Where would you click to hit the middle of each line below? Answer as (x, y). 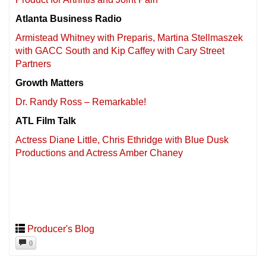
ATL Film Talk (46, 121)
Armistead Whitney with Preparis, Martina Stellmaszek (129, 38)
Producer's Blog (61, 229)
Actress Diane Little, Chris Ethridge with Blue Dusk (122, 140)
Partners (33, 64)
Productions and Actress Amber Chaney (99, 153)
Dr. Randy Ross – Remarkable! (81, 102)
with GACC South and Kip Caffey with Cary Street (120, 51)
